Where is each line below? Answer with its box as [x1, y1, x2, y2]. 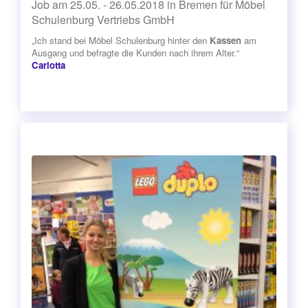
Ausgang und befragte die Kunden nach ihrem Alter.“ [32, 45, 239, 59]
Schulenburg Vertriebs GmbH [32, 11, 175, 27]
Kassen [210, 33, 241, 47]
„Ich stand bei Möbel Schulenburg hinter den [32, 33, 210, 47]
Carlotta [32, 58, 65, 71]
